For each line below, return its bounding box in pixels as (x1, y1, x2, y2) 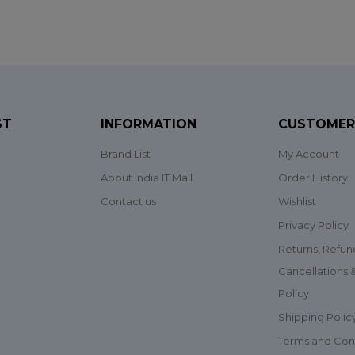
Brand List (101, 147, 151, 161)
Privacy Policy (278, 219, 349, 232)
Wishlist (278, 195, 316, 208)
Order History (278, 171, 348, 185)
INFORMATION (101, 116, 197, 132)
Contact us (101, 195, 156, 208)
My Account (278, 147, 339, 161)
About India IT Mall (101, 171, 193, 185)
